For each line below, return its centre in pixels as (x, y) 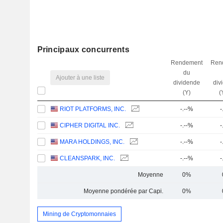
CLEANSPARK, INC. (88, 158)
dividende (186, 83)
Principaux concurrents (83, 50)
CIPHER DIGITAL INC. (90, 125)
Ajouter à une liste (80, 77)
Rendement (186, 63)
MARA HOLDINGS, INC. (92, 142)
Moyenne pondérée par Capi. (123, 191)
